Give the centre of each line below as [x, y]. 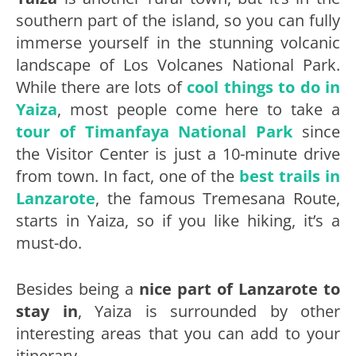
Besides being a [77, 288]
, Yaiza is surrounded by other [209, 311]
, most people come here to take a [199, 109]
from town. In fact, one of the [128, 176]
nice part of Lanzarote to [240, 288]
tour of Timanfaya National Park [155, 131]
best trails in [290, 176]
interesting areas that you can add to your [178, 333]
